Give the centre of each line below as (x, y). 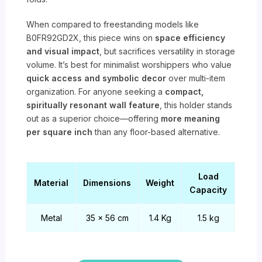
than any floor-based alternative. (156, 132)
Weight (160, 183)
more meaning (191, 118)
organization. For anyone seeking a (96, 92)
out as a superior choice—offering (94, 118)
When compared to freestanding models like (113, 24)
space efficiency (190, 38)
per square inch (60, 132)
